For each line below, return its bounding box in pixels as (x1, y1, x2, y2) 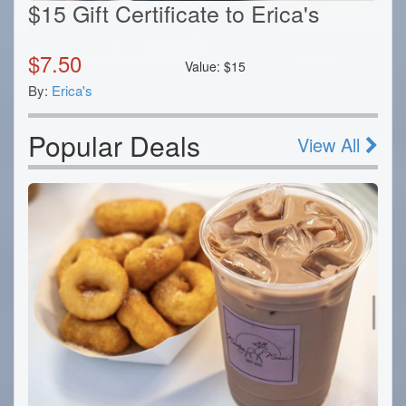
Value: (185, 56, 225, 75)
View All (297, 130, 365, 158)
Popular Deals (28, 125, 200, 165)
